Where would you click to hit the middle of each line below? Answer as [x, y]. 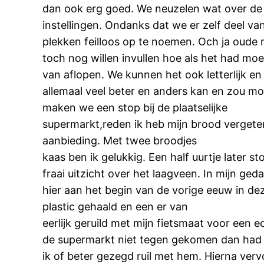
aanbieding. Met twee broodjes [120, 140]
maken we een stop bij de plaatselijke [135, 107]
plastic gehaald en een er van [115, 206]
